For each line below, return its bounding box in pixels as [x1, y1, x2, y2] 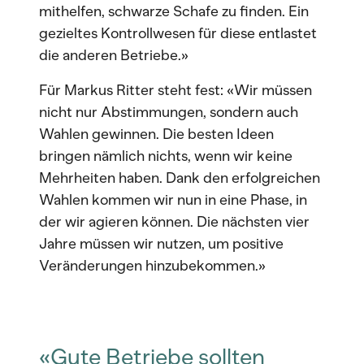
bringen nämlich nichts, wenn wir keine [39, 147, 292, 165]
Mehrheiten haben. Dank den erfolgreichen [39, 169, 320, 187]
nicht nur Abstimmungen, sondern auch [39, 103, 298, 121]
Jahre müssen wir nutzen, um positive [39, 235, 284, 253]
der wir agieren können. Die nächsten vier [39, 213, 310, 231]
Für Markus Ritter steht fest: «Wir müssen [39, 81, 312, 99]
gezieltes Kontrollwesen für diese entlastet [39, 24, 317, 42]
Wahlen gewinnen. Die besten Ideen [39, 125, 274, 143]
